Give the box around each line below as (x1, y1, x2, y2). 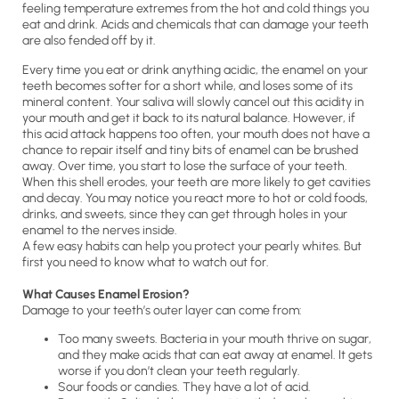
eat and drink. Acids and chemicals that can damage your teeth (22, 17, 369, 33)
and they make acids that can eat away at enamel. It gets (58, 347, 372, 362)
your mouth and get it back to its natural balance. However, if (22, 110, 355, 126)
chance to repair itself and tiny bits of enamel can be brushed (22, 142, 358, 158)
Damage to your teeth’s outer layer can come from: (22, 302, 302, 318)
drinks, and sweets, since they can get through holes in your (22, 206, 347, 222)
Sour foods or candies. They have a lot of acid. (58, 379, 311, 395)
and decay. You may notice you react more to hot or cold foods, (22, 190, 368, 206)
